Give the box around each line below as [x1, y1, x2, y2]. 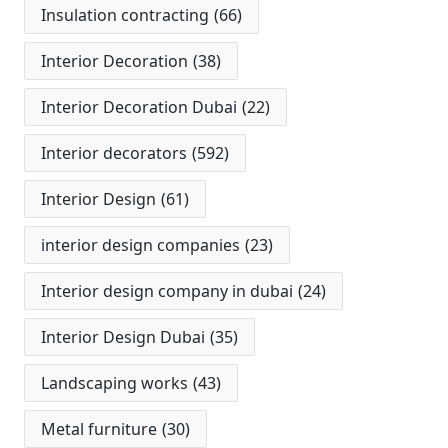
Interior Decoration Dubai [41, 96, 237, 119]
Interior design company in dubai [41, 280, 293, 303]
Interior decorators [41, 142, 187, 165]
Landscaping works [41, 372, 188, 395]
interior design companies [41, 234, 240, 257]
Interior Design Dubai [41, 326, 205, 349]
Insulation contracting [41, 4, 209, 27]
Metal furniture [41, 418, 157, 441]
